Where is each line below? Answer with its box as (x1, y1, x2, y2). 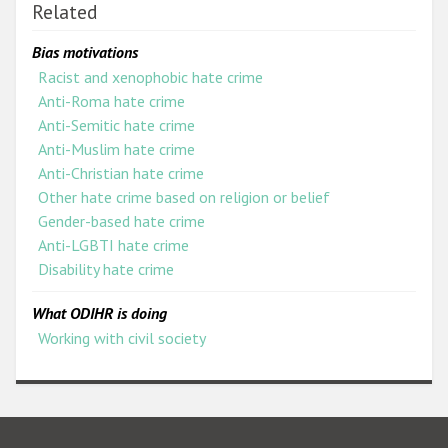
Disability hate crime (38, 258, 175, 279)
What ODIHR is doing (32, 303, 167, 324)
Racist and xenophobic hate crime (38, 66, 264, 87)
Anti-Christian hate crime (38, 162, 205, 183)
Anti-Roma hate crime (38, 90, 186, 111)
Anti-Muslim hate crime (38, 138, 196, 159)
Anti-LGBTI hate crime (38, 234, 190, 255)
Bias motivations (32, 42, 138, 63)
